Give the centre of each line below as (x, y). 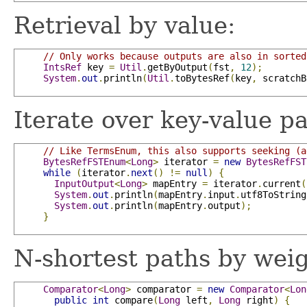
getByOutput (177, 67)
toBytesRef (202, 78)
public (71, 300)
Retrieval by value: (124, 25)
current (282, 183)
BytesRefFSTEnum (84, 161)
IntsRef (62, 67)
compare (131, 300)
